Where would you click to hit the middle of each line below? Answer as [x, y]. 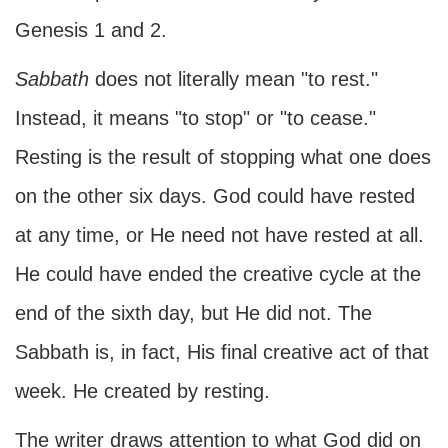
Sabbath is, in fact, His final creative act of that [222, 352]
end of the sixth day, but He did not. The [193, 313]
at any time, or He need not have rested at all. [219, 235]
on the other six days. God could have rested [215, 196]
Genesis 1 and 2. [91, 30]
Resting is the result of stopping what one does [223, 157]
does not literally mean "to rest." [233, 79]
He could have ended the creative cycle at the [218, 274]
